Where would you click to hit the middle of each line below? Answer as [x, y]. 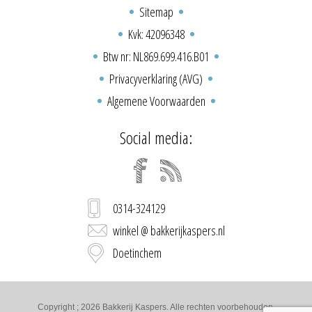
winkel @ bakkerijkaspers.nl [169, 231]
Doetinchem [137, 253]
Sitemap [156, 12]
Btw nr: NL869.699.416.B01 [156, 56]
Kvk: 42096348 [156, 34]
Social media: [156, 138]
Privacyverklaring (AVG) [156, 79]
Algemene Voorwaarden [156, 101]
